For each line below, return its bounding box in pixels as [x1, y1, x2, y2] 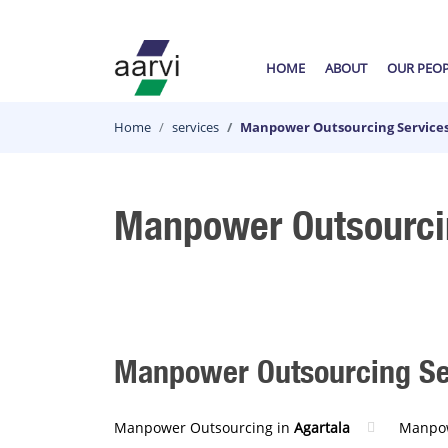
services [172, 118, 219, 136]
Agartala [294, 418, 350, 437]
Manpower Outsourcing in [114, 418, 294, 437]
